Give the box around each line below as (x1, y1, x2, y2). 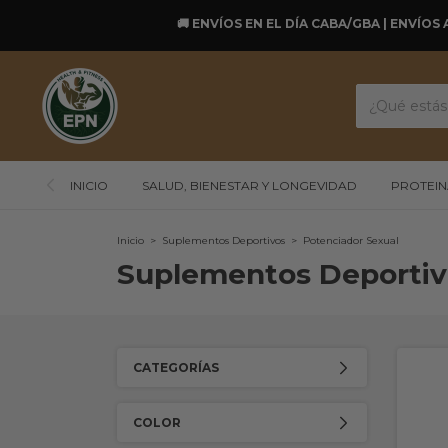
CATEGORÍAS (133, 360, 219, 376)
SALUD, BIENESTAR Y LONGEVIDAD (142, 178, 357, 193)
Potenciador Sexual (303, 234, 399, 247)
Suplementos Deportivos (162, 234, 285, 247)
